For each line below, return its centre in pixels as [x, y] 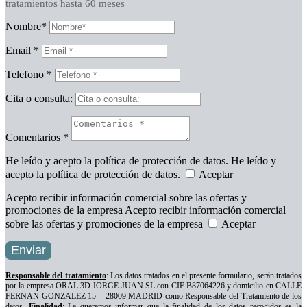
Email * [22, 50]
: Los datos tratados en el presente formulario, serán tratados [204, 275]
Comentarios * [37, 137]
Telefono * [29, 74]
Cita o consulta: [39, 98]
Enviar [28, 250]
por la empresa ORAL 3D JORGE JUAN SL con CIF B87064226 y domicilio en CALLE [153, 285]
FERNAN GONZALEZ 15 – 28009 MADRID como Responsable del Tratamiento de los [153, 296]
